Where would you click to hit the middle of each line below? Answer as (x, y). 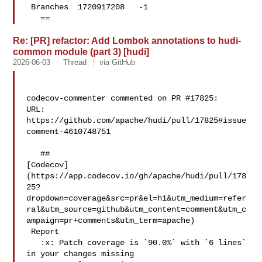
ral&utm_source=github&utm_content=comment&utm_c (137, 209)
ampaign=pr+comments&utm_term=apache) (111, 220)
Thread (75, 62)
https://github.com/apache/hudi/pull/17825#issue (137, 120)
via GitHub (118, 62)
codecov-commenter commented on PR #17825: (123, 98)
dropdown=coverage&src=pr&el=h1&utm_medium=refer (137, 198)
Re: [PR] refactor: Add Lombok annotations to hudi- (127, 40)
